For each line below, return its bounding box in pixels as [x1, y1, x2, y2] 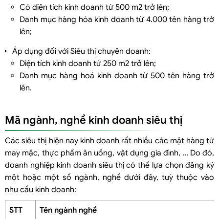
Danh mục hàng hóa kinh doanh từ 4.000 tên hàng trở [20, 14, 214, 24]
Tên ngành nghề [40, 205, 97, 215]
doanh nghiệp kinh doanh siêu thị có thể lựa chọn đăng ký [5, 160, 214, 170]
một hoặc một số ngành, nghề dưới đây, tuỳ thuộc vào [5, 172, 214, 182]
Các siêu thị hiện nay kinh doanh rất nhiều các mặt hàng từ [5, 135, 214, 146]
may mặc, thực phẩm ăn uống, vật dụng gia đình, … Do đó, [5, 148, 214, 158]
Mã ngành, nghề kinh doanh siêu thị [5, 113, 182, 127]
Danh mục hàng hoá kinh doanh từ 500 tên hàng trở [20, 70, 214, 81]
